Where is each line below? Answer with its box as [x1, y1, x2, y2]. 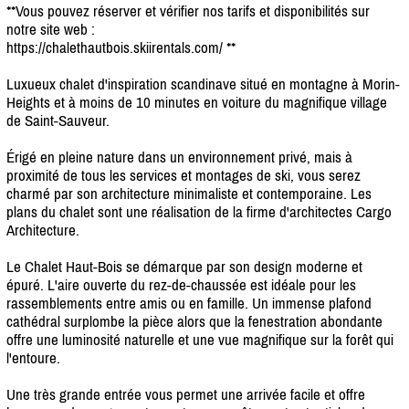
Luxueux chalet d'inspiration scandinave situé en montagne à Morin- [6, 74, 400, 93]
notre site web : [6, 19, 95, 38]
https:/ [6, 37, 42, 57]
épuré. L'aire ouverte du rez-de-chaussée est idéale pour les [6, 275, 356, 294]
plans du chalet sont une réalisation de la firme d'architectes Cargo [6, 202, 392, 221]
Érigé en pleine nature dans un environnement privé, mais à [6, 147, 352, 166]
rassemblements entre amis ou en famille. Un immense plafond [6, 293, 372, 312]
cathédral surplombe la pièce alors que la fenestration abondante [6, 311, 383, 330]
